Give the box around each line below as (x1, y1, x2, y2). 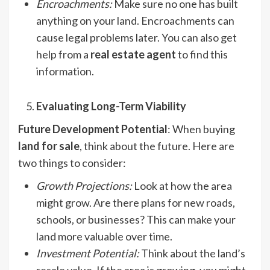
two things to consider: (18, 156, 126, 170)
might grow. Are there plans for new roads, (36, 196, 235, 210)
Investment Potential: (36, 246, 141, 260)
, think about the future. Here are (80, 139, 234, 153)
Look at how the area (132, 179, 232, 193)
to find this (176, 48, 228, 61)
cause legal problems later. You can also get (36, 31, 237, 45)
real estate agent (90, 48, 176, 61)
